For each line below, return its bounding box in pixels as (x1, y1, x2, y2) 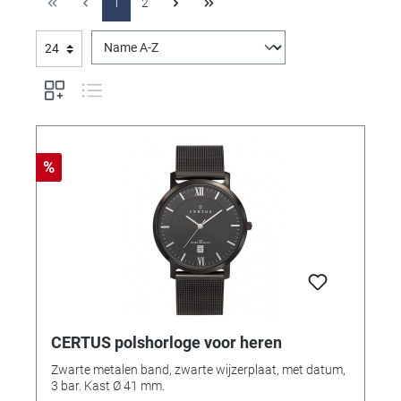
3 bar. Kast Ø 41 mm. (51, 378, 165, 393)
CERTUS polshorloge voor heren (51, 332, 282, 352)
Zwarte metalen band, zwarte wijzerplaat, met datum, (51, 362, 346, 377)
